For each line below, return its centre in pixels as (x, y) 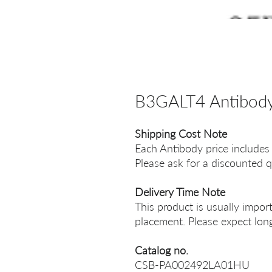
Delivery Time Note (180, 192)
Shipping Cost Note (181, 134)
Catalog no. (161, 250)
